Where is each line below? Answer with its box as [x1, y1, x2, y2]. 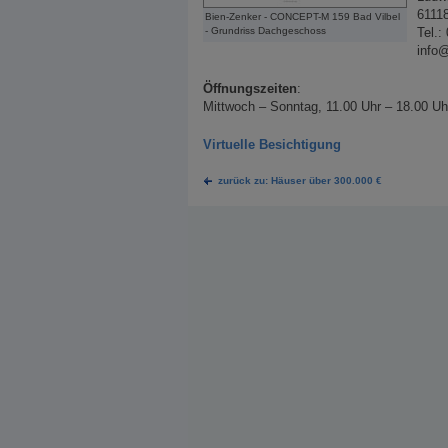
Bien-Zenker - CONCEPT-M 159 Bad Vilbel [205, 11, 400, 22]
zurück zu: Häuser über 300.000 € [218, 175, 382, 186]
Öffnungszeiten [203, 81, 297, 96]
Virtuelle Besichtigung [203, 137, 341, 152]
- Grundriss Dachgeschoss [205, 25, 326, 36]
